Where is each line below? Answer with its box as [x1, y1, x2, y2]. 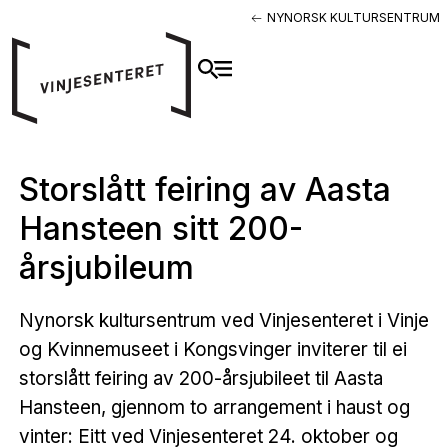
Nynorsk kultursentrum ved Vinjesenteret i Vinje [18, 308, 429, 332]
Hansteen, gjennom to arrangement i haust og [18, 395, 410, 419]
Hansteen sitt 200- [18, 208, 303, 248]
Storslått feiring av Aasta [18, 169, 391, 209]
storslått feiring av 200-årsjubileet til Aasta [18, 366, 383, 390]
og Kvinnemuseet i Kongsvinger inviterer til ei [18, 337, 407, 361]
